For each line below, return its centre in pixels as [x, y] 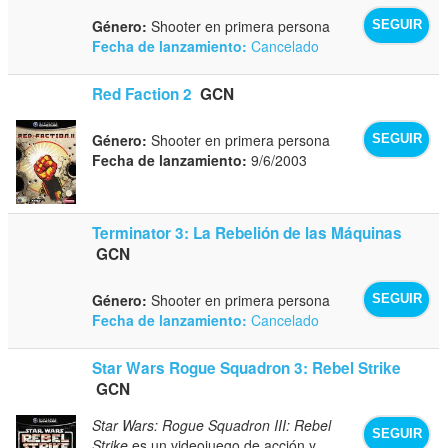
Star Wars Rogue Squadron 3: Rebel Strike [247, 367]
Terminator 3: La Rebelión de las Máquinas [247, 232]
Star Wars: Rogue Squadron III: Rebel [212, 424]
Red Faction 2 [142, 93]
